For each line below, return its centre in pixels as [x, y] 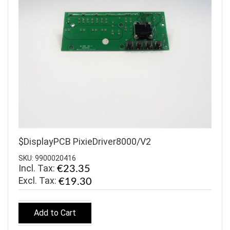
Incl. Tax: [38, 168]
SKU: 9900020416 [47, 158]
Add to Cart [55, 213]
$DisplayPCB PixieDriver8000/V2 [85, 142]
